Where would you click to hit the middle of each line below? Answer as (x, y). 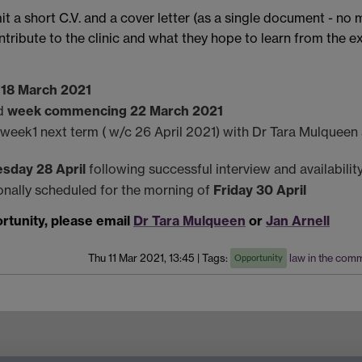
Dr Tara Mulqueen (189, 221)
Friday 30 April (260, 190)
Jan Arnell (298, 221)
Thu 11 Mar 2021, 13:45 (141, 258)
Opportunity (259, 259)
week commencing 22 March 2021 (115, 111)
